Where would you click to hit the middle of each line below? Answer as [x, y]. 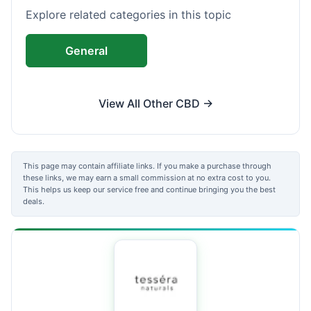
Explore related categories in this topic [128, 14]
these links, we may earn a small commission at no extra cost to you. [147, 177]
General [86, 50]
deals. [34, 201]
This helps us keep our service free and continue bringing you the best [149, 189]
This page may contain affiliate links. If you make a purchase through [147, 166]
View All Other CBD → [155, 103]
